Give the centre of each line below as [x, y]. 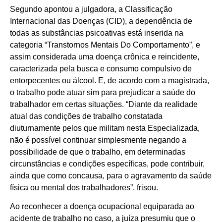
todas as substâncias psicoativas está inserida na [97, 33]
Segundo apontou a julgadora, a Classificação [91, 9]
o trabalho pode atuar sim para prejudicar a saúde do [103, 92]
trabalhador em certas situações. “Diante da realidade [104, 104]
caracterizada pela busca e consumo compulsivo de [101, 68]
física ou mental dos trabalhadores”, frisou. [84, 187]
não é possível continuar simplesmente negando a [98, 140]
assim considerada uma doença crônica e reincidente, [105, 56]
